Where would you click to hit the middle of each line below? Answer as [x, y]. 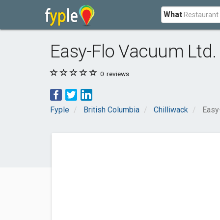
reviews [117, 74]
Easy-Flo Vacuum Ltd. [133, 51]
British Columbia [111, 110]
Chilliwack [171, 110]
